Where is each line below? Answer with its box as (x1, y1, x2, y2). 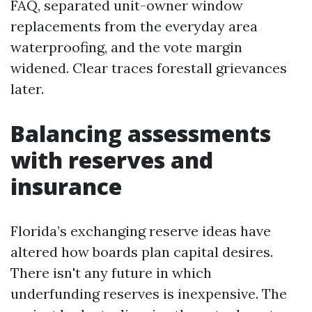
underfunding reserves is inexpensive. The (10, 285, 287, 302)
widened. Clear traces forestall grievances (10, 59, 287, 77)
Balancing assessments (10, 118, 271, 148)
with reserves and (10, 145, 213, 175)
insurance (10, 171, 122, 201)
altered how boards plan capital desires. (10, 243, 273, 260)
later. (10, 80, 44, 97)
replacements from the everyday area (10, 17, 258, 35)
